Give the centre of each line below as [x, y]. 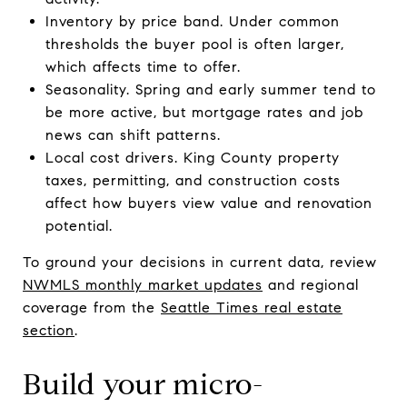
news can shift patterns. [133, 134]
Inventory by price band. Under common [192, 21]
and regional [311, 284]
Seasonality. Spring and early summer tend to [210, 89]
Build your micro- [143, 384]
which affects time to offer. [143, 66]
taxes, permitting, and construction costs [193, 180]
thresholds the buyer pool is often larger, [194, 44]
